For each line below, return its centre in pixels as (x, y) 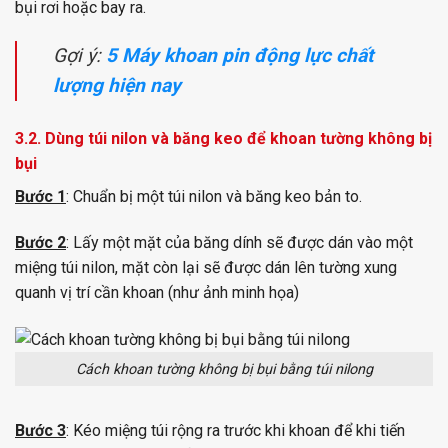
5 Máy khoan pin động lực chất (239, 56)
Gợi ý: (79, 56)
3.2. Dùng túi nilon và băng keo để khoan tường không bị (223, 139)
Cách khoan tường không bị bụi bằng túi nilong (224, 369)
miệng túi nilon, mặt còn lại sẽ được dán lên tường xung (206, 267)
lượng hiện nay (117, 86)
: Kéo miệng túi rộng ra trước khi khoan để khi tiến (235, 431)
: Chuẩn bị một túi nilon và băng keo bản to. (214, 197)
